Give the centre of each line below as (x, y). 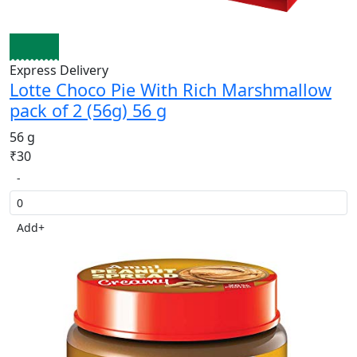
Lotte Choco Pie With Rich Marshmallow (171, 89)
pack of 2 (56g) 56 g (88, 110)
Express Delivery (59, 70)
